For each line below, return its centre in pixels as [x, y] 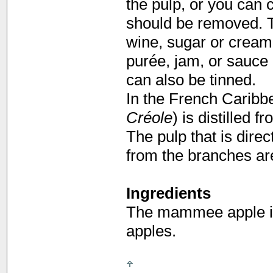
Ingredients [168, 193]
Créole [149, 118]
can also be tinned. [191, 80]
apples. [151, 231]
